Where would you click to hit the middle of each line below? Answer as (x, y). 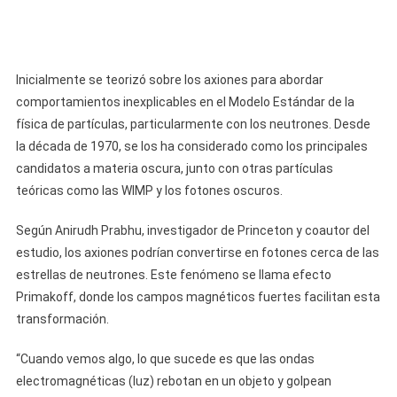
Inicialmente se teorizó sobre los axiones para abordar (169, 80)
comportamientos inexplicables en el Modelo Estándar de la (185, 102)
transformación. (62, 319)
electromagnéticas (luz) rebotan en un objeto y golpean (173, 381)
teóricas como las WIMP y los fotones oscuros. (149, 191)
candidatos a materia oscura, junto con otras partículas (174, 168)
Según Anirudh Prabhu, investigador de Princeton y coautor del (192, 230)
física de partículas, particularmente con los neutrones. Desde (193, 124)
